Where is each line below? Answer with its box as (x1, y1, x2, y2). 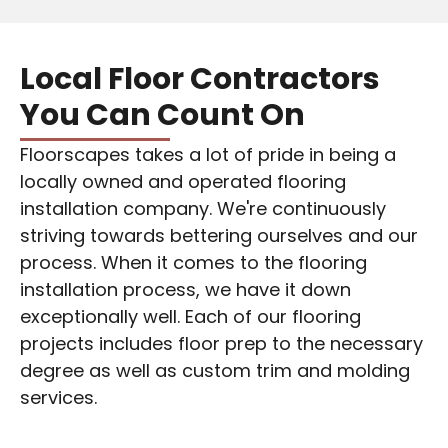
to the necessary (267, 331, 423, 357)
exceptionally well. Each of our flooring (20, 304, 361, 330)
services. (20, 385, 97, 411)
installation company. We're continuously (20, 196, 386, 222)
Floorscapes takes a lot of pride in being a (20, 142, 396, 168)
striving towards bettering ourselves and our (20, 223, 418, 249)
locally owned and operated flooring (20, 169, 346, 195)
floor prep (178, 331, 267, 357)
